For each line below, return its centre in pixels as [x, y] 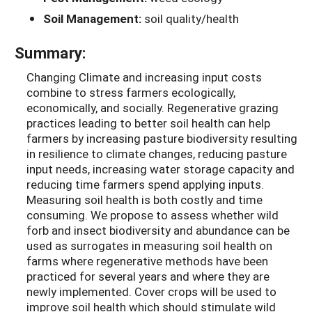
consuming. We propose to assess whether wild [153, 215]
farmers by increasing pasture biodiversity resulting [162, 139]
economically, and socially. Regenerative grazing [153, 108]
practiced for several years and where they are [148, 276]
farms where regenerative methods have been [147, 261]
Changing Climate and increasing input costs [144, 77]
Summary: [50, 53]
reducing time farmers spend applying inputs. [145, 185]
